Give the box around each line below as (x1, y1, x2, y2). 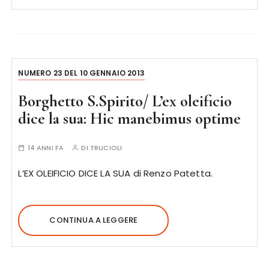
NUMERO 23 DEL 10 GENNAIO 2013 (18, 68, 145, 78)
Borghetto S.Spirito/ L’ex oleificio (18, 91, 232, 111)
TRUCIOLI (89, 143, 122, 153)
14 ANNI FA (27, 143, 64, 153)
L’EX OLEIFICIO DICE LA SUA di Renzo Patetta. (18, 167, 213, 180)
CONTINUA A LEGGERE (49, 214, 138, 226)
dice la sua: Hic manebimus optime (18, 109, 241, 128)
